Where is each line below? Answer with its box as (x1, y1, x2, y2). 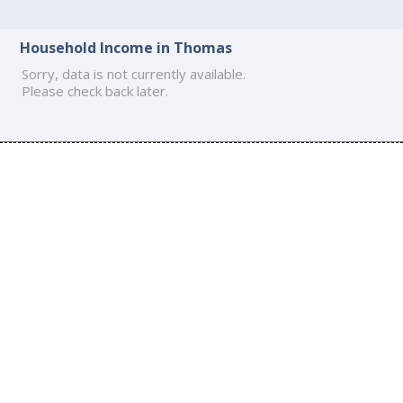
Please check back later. (22, 81, 169, 100)
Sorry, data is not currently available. (22, 64, 246, 83)
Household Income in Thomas (20, 37, 233, 58)
